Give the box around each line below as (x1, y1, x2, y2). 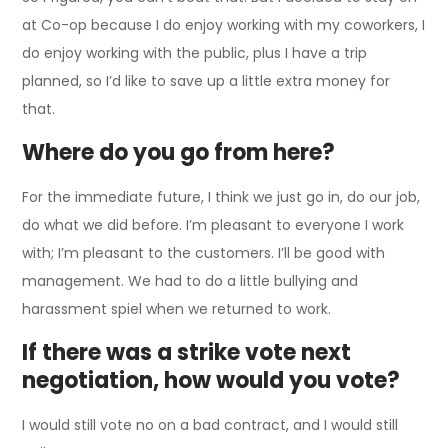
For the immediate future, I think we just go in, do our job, (22, 187, 421, 208)
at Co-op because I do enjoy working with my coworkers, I (22, 15, 426, 36)
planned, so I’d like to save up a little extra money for (22, 71, 391, 92)
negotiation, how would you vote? (22, 365, 401, 397)
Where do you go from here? (22, 137, 336, 169)
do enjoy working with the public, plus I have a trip (22, 43, 368, 64)
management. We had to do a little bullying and (22, 271, 359, 292)
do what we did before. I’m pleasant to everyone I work (22, 215, 405, 236)
